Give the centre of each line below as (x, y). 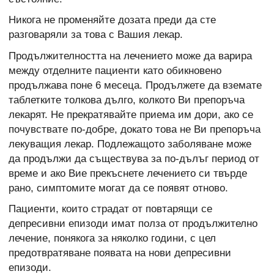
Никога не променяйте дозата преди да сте (112, 20)
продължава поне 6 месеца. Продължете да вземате (135, 85)
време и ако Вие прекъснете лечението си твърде (128, 173)
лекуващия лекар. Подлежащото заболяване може (130, 144)
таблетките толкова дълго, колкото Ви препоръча (127, 100)
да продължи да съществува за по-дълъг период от (134, 158)
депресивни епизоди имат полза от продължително (133, 223)
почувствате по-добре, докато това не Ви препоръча (135, 129)
